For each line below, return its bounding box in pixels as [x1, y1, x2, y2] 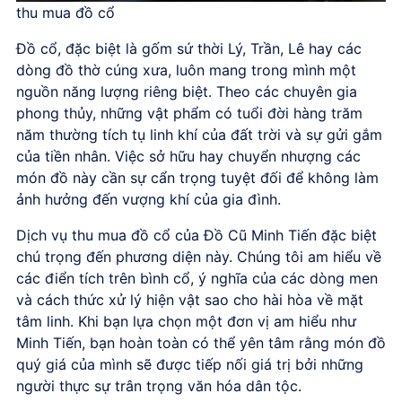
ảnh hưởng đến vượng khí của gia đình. [16, 189, 281, 208]
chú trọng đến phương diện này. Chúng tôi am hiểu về [16, 247, 381, 266]
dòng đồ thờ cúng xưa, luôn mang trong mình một [16, 60, 356, 79]
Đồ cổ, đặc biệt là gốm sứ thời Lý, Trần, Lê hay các [16, 39, 362, 57]
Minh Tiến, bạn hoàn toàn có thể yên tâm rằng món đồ [16, 333, 386, 352]
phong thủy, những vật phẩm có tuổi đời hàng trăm [16, 103, 363, 122]
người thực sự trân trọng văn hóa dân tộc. [16, 376, 301, 395]
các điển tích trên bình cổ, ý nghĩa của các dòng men [16, 268, 378, 287]
